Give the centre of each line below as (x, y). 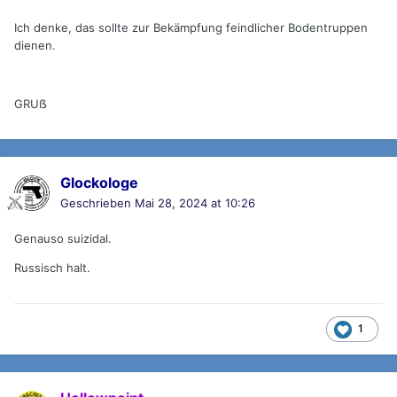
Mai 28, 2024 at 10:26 (195, 203)
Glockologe (99, 183)
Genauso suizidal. (63, 239)
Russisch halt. (52, 268)
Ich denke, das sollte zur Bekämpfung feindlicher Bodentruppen (191, 28)
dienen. (35, 46)
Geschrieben (97, 203)
